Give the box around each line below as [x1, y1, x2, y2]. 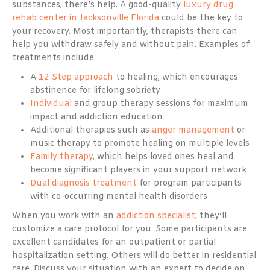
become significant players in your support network [30, 164, 246, 176]
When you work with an [12, 210, 116, 222]
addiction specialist [116, 210, 195, 222]
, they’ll [195, 210, 227, 222]
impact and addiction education [30, 111, 163, 123]
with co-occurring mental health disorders [30, 190, 207, 202]
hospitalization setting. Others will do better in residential [12, 250, 256, 262]
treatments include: [12, 52, 96, 64]
